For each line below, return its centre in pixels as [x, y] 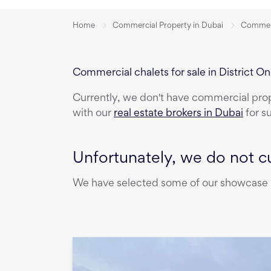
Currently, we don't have [132, 99]
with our [93, 114]
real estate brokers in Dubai [178, 114]
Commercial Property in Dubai [168, 26]
